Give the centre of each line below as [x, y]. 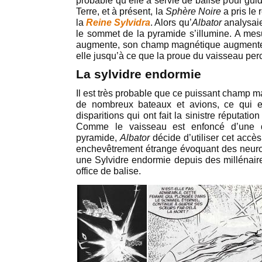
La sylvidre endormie [139, 74]
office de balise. [108, 171]
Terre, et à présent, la [121, 11]
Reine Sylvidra [118, 23]
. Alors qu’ [171, 23]
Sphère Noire [193, 11]
